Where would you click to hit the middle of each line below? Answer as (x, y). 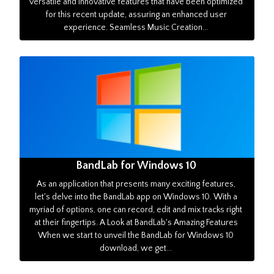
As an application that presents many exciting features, (136, 184)
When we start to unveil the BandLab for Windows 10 (136, 236)
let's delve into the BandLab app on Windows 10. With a (136, 197)
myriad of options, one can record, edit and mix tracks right (136, 210)
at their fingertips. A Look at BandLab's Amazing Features (136, 223)
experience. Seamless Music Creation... (136, 28)
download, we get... (136, 249)
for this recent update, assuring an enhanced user (136, 15)
